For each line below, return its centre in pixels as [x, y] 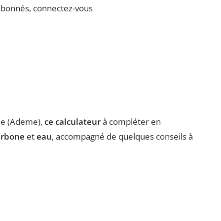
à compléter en [131, 121]
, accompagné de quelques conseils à [122, 136]
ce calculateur [73, 121]
